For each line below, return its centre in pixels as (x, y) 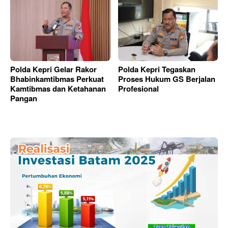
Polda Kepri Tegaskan (156, 69)
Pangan (24, 98)
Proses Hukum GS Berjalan (166, 79)
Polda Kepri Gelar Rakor (53, 69)
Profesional (138, 88)
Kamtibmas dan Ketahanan (58, 88)
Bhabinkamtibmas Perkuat (57, 79)
